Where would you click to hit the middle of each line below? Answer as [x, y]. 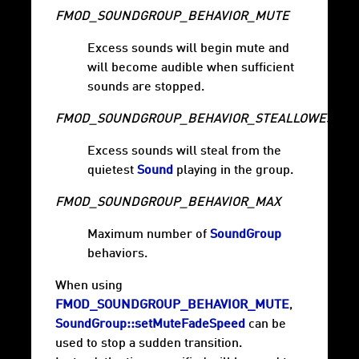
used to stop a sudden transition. [149, 344]
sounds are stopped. [146, 88]
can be [266, 325]
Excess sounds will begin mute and [188, 49]
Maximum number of [149, 235]
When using [89, 286]
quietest [112, 171]
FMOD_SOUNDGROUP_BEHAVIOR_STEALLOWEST [198, 120]
